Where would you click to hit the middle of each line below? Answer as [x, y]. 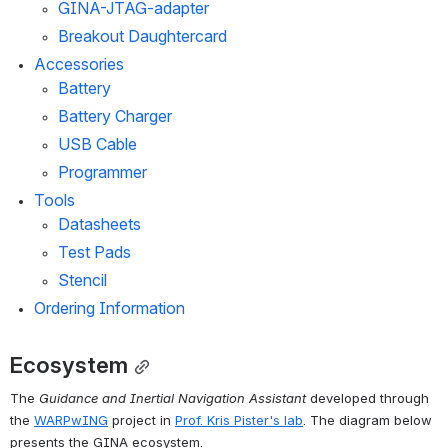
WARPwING [71, 419]
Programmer [102, 171]
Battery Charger [115, 115]
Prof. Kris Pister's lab [239, 419]
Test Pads [94, 251]
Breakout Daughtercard [142, 35]
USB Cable [97, 143]
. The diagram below [367, 419]
